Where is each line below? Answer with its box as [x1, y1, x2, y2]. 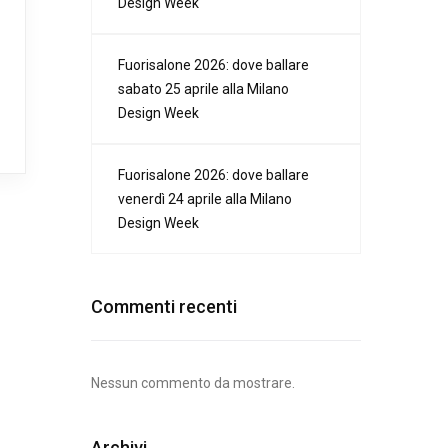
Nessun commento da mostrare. [91, 375, 295, 392]
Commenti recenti [91, 296, 237, 318]
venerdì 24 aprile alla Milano [118, 191, 292, 208]
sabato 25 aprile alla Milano [118, 81, 289, 98]
